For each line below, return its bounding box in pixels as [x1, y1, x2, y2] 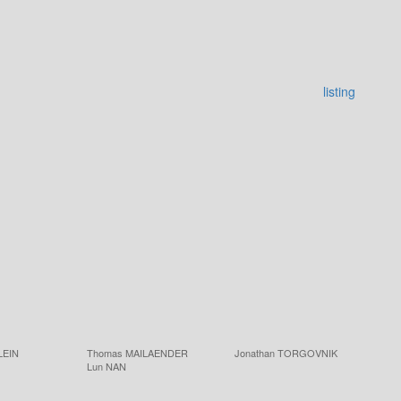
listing [323, 82, 355, 100]
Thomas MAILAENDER [87, 346, 188, 360]
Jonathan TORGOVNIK [235, 346, 337, 360]
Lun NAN [87, 359, 126, 373]
